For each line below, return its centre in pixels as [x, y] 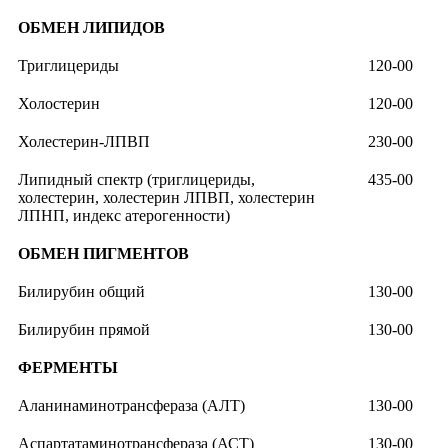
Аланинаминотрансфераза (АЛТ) [131, 406]
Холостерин [59, 104]
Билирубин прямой [84, 330]
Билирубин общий [81, 292]
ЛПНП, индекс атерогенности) [124, 216]
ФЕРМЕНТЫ [68, 368]
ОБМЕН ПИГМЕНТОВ [103, 254]
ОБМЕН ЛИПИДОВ [91, 28]
